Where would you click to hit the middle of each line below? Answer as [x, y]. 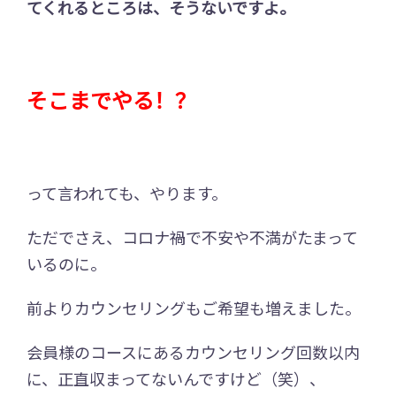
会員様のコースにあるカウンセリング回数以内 [193, 351]
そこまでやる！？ [111, 99]
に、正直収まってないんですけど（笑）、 [176, 378]
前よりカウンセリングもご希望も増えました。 [194, 307]
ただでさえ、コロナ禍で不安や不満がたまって [192, 236]
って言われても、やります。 [127, 192]
